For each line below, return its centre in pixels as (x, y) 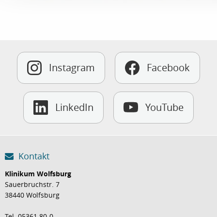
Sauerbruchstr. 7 (32, 184)
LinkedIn (74, 108)
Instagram (72, 68)
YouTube (164, 108)
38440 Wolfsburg (32, 195)
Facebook (168, 68)
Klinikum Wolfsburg (38, 173)
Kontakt (33, 156)
